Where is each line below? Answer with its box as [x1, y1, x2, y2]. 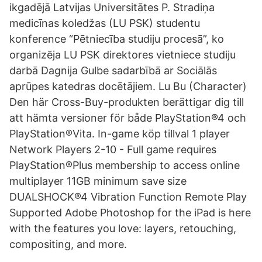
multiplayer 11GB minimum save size [9, 175, 187, 187]
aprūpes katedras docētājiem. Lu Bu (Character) [9, 80, 247, 92]
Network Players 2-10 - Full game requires [9, 143, 216, 156]
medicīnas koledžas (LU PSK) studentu [9, 17, 200, 29]
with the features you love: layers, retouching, [9, 222, 236, 235]
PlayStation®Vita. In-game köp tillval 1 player [9, 127, 230, 140]
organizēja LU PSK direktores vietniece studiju [9, 49, 236, 61]
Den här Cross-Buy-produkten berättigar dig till [9, 96, 244, 108]
